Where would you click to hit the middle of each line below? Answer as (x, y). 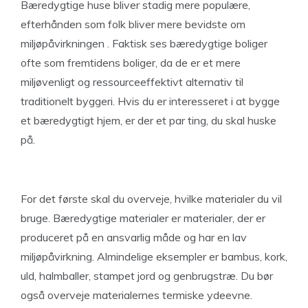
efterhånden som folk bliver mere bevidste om (133, 24)
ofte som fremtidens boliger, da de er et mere (131, 63)
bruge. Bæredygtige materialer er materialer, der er (143, 218)
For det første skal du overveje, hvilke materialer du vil (151, 199)
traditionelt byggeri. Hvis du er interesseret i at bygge (150, 101)
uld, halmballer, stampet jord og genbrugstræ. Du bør (147, 276)
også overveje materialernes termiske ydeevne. (136, 295)
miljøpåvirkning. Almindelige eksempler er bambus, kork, (154, 256)
